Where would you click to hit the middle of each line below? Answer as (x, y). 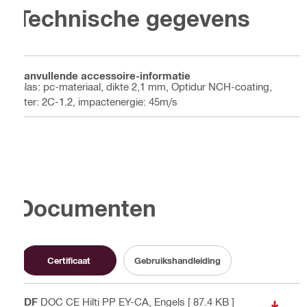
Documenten (87, 208)
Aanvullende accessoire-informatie (104, 75)
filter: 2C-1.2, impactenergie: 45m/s (97, 102)
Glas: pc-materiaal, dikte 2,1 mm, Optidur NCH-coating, (145, 87)
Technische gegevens (134, 18)
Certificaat (69, 260)
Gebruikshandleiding (177, 260)
